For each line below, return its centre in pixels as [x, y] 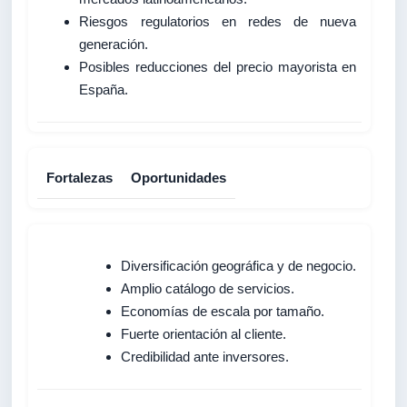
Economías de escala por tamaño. [223, 311]
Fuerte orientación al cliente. [204, 333]
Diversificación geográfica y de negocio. [239, 265]
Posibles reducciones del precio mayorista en [218, 66]
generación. [114, 44]
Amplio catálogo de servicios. [208, 288]
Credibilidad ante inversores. [205, 356]
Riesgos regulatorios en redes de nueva [218, 21]
